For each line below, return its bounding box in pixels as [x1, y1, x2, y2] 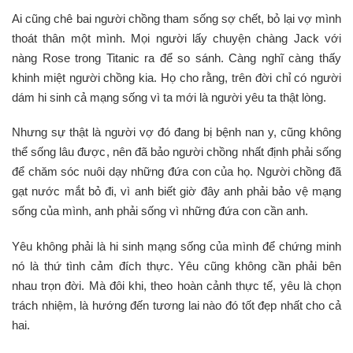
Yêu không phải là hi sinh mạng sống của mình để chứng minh [12, 239, 341, 253]
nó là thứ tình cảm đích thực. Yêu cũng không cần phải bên [12, 258, 341, 273]
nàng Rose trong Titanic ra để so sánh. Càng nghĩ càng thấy [12, 50, 341, 65]
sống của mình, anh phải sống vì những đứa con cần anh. [12, 204, 308, 217]
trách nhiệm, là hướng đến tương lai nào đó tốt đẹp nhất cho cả [12, 298, 341, 312]
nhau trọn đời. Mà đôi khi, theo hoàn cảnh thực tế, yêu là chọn [12, 278, 341, 292]
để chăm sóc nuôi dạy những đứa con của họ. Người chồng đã [12, 165, 341, 178]
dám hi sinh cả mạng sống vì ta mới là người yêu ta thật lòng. [12, 90, 326, 104]
